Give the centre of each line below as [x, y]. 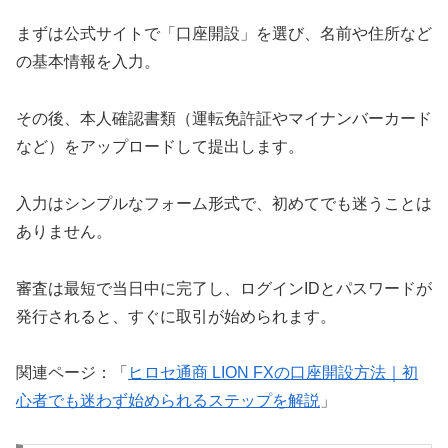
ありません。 [64, 231]
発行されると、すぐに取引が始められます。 [176, 316]
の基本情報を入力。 [88, 62]
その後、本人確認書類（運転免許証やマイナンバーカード [224, 119]
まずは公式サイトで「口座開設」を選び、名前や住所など [224, 34]
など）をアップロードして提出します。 [160, 147]
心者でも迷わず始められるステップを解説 [168, 401]
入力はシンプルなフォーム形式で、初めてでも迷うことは [224, 203]
